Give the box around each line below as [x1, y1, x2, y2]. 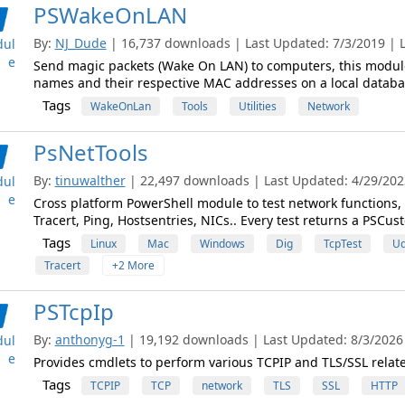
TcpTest [323, 236, 362, 251]
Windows [199, 236, 245, 251]
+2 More [111, 258, 155, 273]
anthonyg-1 [54, 331, 125, 348]
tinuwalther [54, 172, 126, 189]
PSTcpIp [33, 297, 114, 326]
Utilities [238, 99, 277, 114]
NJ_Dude [54, 34, 107, 52]
